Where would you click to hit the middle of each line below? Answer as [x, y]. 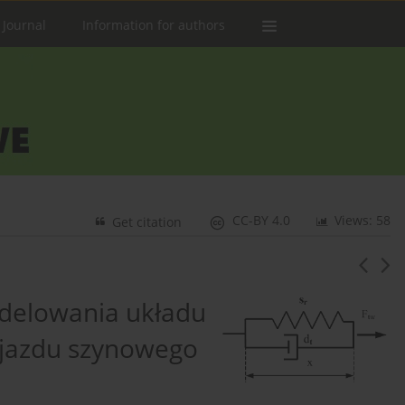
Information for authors [154, 25]
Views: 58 [363, 221]
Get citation [147, 222]
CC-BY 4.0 [262, 221]
